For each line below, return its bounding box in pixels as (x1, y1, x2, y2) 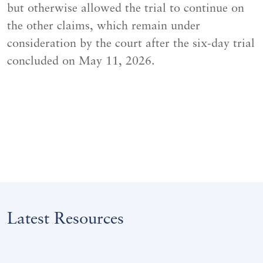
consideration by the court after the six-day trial (7, 38, 255, 50)
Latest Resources (7, 211, 124, 228)
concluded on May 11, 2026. (7, 55, 159, 68)
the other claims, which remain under (7, 20, 200, 32)
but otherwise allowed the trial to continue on (7, 2, 244, 15)
